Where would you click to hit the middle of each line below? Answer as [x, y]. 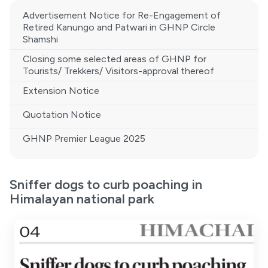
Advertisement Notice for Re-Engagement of [122, 15]
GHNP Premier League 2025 [84, 138]
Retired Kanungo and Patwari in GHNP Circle [119, 27]
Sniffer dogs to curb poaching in [106, 184]
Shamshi [40, 39]
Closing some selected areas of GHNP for [115, 59]
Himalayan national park [82, 199]
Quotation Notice [62, 114]
